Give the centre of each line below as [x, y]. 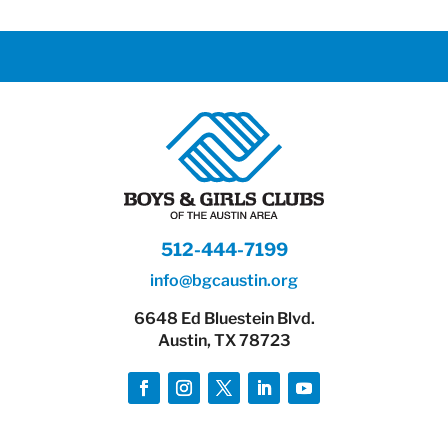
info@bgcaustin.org [224, 281]
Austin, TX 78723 [224, 341]
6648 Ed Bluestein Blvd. [224, 319]
